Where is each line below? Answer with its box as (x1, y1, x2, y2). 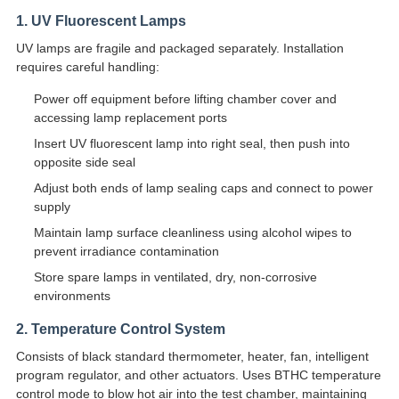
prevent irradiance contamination (33, 244, 219, 259)
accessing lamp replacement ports (33, 110, 227, 126)
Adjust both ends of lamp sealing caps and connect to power (33, 181, 373, 196)
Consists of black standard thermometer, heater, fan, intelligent (15, 349, 369, 364)
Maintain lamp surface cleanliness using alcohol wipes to (33, 225, 352, 240)
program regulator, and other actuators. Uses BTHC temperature (15, 368, 381, 383)
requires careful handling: (15, 60, 159, 75)
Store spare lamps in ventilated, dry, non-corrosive (33, 270, 317, 285)
